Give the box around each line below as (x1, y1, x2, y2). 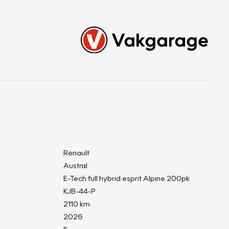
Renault (63, 148, 89, 157)
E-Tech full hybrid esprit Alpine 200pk (63, 173, 190, 182)
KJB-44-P (63, 186, 96, 195)
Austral (63, 161, 87, 170)
